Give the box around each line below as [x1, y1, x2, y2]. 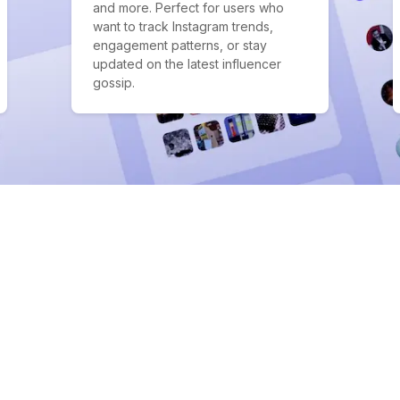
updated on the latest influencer [93, 56, 281, 71]
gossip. [93, 75, 135, 90]
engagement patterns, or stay [93, 37, 267, 53]
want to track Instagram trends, [93, 19, 273, 34]
